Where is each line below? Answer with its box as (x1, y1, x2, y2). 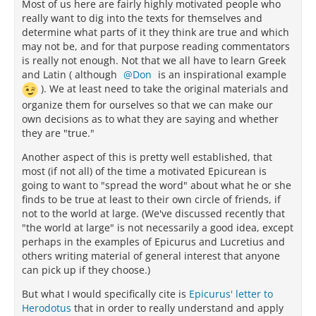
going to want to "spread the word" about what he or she (22, 178, 291, 192)
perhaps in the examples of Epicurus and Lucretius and (22, 235, 285, 248)
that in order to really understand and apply (71, 301, 284, 315)
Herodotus (22, 301, 71, 315)
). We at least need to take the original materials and (38, 82, 288, 96)
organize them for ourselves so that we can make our (22, 98, 273, 111)
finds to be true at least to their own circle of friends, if (22, 193, 281, 206)
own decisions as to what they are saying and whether (22, 112, 279, 126)
